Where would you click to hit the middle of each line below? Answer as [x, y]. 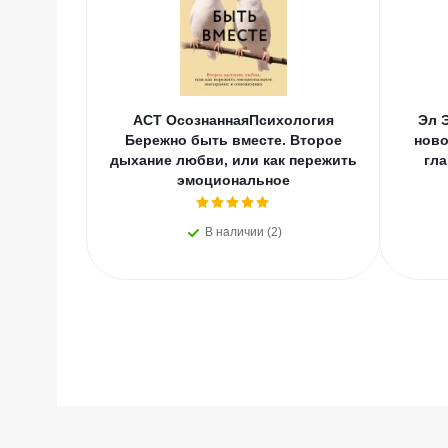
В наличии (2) [243, 232]
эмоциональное [233, 180]
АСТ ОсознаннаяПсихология [233, 120]
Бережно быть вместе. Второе [233, 140]
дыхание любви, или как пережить [233, 160]
